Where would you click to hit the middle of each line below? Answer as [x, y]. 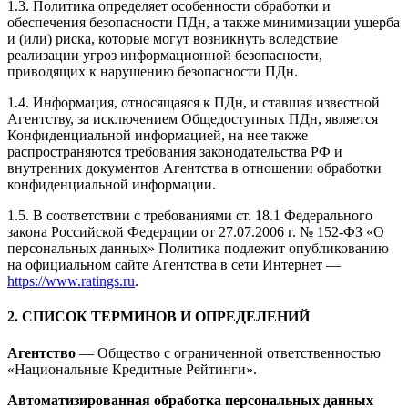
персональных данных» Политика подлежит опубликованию [198, 249]
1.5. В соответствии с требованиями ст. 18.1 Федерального [190, 216]
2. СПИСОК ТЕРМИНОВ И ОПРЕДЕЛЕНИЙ [158, 317]
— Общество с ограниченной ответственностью [228, 352]
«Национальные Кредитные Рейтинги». [132, 369]
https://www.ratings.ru [71, 281]
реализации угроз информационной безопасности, [165, 56]
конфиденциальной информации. [112, 185]
